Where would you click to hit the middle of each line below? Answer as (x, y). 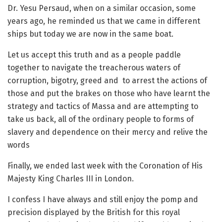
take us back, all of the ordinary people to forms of (101, 119)
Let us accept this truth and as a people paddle (94, 55)
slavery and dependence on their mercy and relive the (108, 132)
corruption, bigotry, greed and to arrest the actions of (107, 81)
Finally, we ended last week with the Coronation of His (105, 166)
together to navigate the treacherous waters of (94, 68)
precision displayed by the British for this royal (94, 212)
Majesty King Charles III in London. (71, 179)
